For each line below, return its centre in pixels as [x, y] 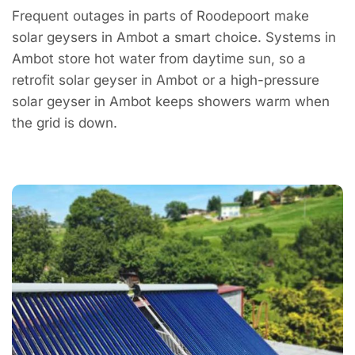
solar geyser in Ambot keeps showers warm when [171, 102]
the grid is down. [65, 123]
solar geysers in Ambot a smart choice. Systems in [174, 38]
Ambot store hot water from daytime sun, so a [159, 59]
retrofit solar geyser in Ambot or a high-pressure [166, 80]
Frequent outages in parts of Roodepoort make [160, 16]
